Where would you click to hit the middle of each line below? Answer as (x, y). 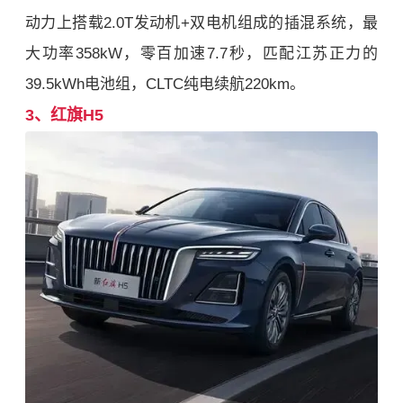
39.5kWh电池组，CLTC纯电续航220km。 (165, 85)
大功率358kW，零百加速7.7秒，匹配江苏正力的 (201, 54)
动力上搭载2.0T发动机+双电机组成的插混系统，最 (201, 23)
